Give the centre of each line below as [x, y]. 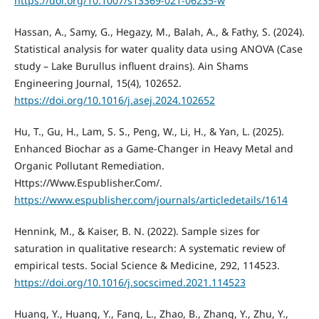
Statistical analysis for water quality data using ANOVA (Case [158, 49]
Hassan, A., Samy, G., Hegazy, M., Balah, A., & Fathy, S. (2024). [159, 32]
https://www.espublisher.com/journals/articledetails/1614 [151, 200]
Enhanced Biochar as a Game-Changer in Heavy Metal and [153, 149]
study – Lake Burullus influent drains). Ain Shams [131, 66]
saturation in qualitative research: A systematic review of [150, 249]
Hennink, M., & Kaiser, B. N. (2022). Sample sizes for [137, 231]
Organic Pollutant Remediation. [89, 166]
